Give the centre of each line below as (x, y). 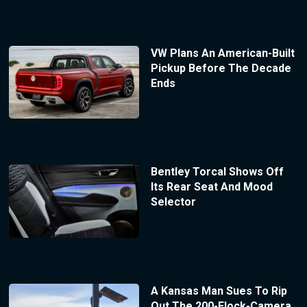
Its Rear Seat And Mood (211, 187)
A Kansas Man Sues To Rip (219, 291)
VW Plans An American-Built (222, 53)
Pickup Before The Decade (221, 68)
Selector (173, 202)
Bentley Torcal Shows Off (217, 172)
